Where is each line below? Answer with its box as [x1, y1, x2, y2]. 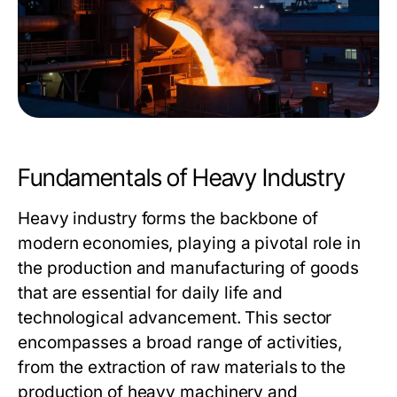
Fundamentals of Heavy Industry [18, 163, 346, 192]
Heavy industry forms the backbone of [18, 208, 318, 229]
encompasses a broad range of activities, [18, 332, 343, 353]
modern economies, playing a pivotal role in [18, 233, 361, 253]
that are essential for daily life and [18, 283, 283, 303]
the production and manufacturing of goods [18, 258, 360, 278]
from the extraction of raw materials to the [18, 357, 346, 378]
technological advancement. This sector [18, 307, 332, 328]
